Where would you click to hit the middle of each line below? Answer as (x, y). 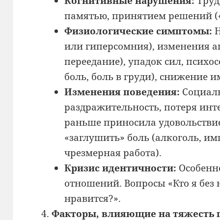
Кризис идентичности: (120, 168)
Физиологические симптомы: (138, 31)
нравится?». (92, 198)
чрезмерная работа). (113, 152)
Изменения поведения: (122, 92)
